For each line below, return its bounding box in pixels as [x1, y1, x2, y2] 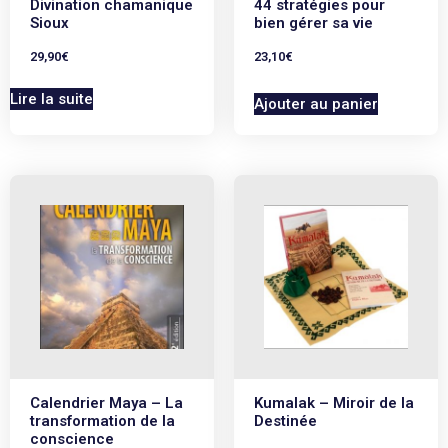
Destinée [254, 411, 317, 430]
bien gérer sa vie [254, 14, 373, 33]
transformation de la [30, 411, 175, 430]
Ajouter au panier [254, 94, 378, 113]
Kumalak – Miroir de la [254, 393, 414, 412]
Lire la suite [10, 89, 93, 108]
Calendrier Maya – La [30, 393, 183, 412]
